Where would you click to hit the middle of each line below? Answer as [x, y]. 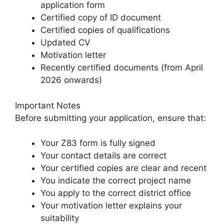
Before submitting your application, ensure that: [110, 118]
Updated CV [65, 43]
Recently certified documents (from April [122, 68]
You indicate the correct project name [116, 181]
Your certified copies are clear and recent [123, 168]
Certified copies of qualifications [105, 30]
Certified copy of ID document [101, 18]
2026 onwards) [71, 80]
